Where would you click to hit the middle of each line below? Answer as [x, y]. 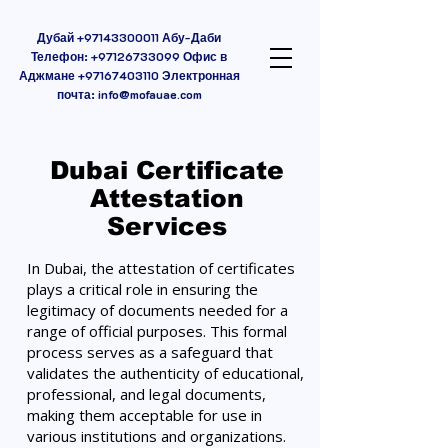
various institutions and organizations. [156, 436]
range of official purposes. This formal [157, 331]
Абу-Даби [190, 37]
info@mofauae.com [149, 94]
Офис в [203, 56]
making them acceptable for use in [144, 415]
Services [167, 226]
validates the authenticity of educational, [165, 373]
